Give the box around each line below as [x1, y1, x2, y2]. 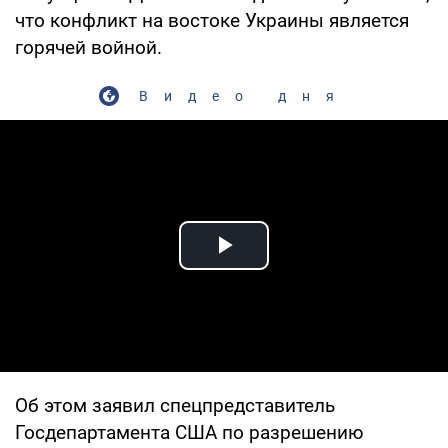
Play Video [224, 251, 368, 285]
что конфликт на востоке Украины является [15, 8, 409, 32]
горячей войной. [15, 35, 162, 59]
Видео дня [138, 87, 350, 104]
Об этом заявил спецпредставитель [15, 393, 335, 417]
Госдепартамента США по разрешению [15, 420, 364, 444]
